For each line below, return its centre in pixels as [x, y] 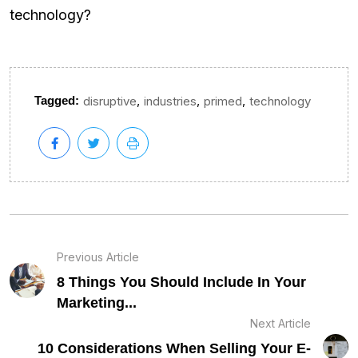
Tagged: [57, 100]
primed [223, 101]
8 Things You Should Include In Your [181, 282]
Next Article [281, 324]
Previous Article [97, 257]
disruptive [110, 101]
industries [170, 101]
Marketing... [96, 303]
